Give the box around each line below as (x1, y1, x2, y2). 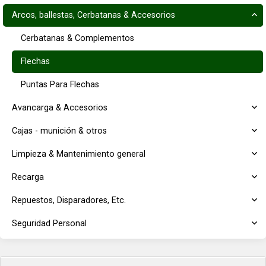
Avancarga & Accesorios (12, 103, 107, 113)
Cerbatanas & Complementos (21, 33, 134, 43)
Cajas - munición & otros (12, 126, 107, 136)
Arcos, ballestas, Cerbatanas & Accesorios (12, 10, 175, 20)
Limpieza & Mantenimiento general (12, 149, 145, 159)
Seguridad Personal (12, 218, 87, 229)
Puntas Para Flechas (21, 80, 99, 90)
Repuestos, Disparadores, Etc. (12, 195, 126, 205)
